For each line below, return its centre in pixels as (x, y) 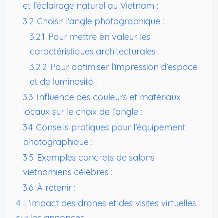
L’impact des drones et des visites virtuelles (110, 203)
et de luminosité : (63, 81)
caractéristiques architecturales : (95, 51)
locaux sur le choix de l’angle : (82, 111)
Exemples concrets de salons (96, 157)
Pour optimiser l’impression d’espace (124, 67)
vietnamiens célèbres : (68, 172)
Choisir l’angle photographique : (100, 21)
